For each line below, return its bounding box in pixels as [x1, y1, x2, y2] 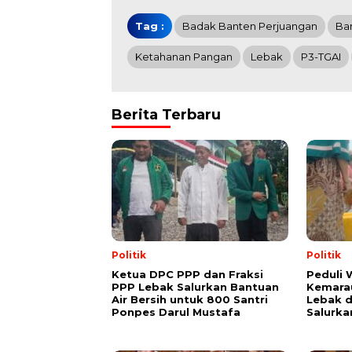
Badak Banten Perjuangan [182, 20, 317, 33]
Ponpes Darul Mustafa [112, 306, 240, 319]
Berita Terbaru [112, 106, 221, 124]
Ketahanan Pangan [135, 50, 233, 64]
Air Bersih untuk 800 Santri [112, 293, 268, 306]
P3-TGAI [301, 50, 341, 64]
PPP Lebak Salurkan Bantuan [112, 280, 279, 294]
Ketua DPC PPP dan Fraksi [112, 268, 263, 281]
